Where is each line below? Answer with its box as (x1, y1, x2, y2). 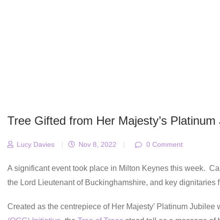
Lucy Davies (15, 140, 55, 149)
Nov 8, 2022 (77, 140, 116, 149)
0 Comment (144, 140, 183, 149)
